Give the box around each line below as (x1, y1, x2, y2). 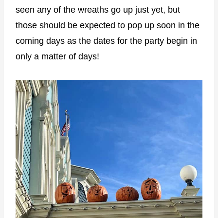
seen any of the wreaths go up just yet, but (16, 4, 180, 15)
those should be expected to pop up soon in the (16, 20, 200, 30)
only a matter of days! (16, 51, 99, 61)
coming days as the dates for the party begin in (16, 36, 197, 46)
